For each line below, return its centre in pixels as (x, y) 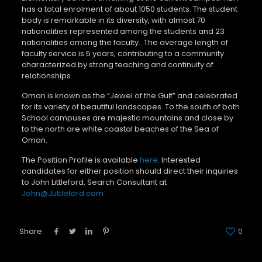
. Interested (179, 160)
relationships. (47, 75)
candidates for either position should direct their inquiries (130, 171)
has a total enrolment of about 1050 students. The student (129, 9)
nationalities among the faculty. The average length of (125, 42)
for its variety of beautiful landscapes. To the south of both (130, 106)
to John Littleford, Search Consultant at (94, 182)
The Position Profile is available (80, 160)
